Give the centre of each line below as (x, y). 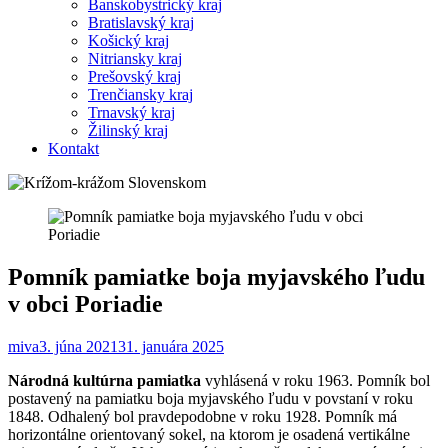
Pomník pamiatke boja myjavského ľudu (216, 276)
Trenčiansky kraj (140, 94)
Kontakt (73, 148)
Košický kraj (128, 40)
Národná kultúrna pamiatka (104, 380)
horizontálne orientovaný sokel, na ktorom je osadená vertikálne (209, 434)
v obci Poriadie (85, 303)
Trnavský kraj (131, 112)
